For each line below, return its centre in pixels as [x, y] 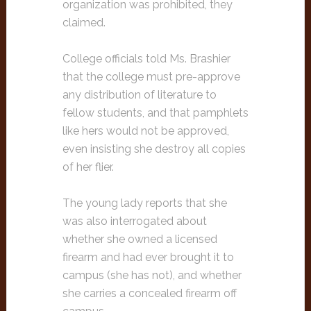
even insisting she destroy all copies [154, 149]
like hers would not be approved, [145, 131]
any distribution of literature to [139, 95]
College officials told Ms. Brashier [146, 59]
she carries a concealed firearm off [149, 293]
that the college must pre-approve [151, 77]
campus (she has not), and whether [152, 275]
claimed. [84, 23]
